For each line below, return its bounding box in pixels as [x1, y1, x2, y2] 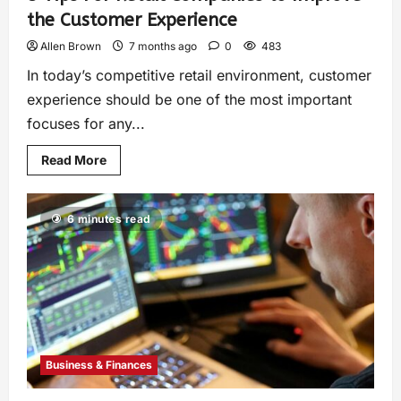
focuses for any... [27, 115, 145, 133]
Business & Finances [46, 358, 152, 372]
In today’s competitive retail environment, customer [27, 66, 371, 85]
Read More [41, 152, 107, 168]
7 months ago [126, 39, 200, 54]
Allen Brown [40, 39, 101, 54]
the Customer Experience [27, 10, 237, 31]
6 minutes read [66, 212, 151, 226]
